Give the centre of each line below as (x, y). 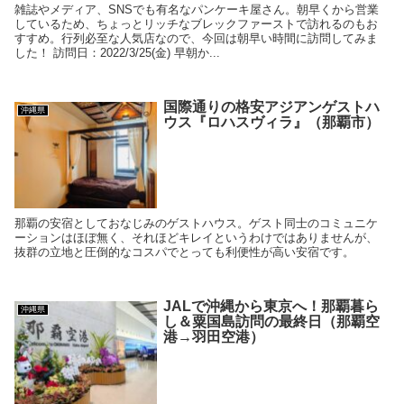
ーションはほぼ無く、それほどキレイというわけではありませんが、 (197, 238)
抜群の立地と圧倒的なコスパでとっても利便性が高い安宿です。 (185, 252)
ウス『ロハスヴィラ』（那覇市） (271, 123)
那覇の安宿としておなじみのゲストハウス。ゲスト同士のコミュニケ (197, 224)
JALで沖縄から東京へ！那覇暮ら (271, 307)
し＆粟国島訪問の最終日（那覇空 (271, 322)
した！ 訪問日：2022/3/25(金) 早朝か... (118, 53)
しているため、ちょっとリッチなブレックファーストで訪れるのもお (197, 24)
